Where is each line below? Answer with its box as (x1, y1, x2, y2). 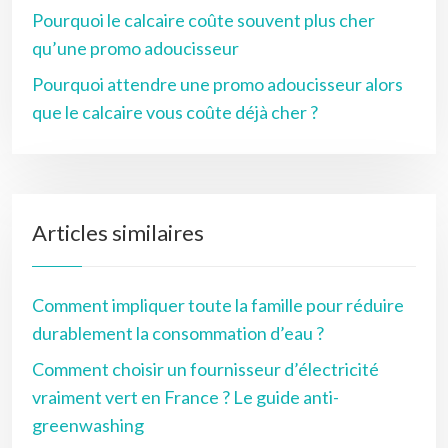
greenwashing (32, 413, 144, 436)
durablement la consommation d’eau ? (32, 321, 324, 344)
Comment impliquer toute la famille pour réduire (32, 293, 404, 316)
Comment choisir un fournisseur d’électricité (32, 357, 379, 380)
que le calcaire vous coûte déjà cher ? (32, 100, 318, 123)
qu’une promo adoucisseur (32, 36, 239, 59)
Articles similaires (32, 218, 204, 246)
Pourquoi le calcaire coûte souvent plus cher (32, 8, 375, 31)
